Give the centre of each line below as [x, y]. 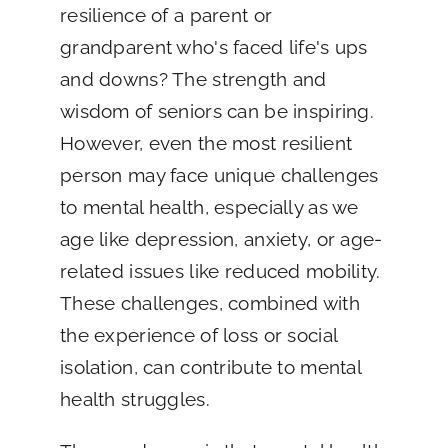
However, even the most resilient [206, 143]
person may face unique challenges [219, 175]
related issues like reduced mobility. [220, 271]
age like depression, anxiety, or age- [221, 239]
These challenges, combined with [209, 303]
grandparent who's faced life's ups [213, 47]
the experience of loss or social [198, 335]
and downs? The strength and [193, 79]
